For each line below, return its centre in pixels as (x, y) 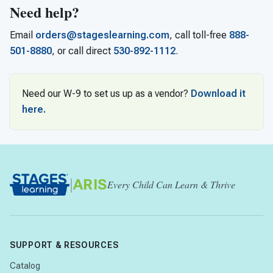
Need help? (44, 12)
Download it (218, 94)
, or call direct (83, 51)
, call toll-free (199, 35)
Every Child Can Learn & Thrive (172, 184)
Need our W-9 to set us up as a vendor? (106, 94)
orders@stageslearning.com (102, 35)
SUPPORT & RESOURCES (64, 245)
